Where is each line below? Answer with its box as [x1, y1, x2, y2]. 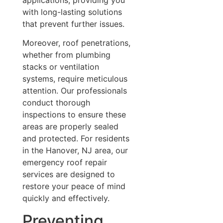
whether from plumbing [22, 50, 111, 60]
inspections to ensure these [22, 110, 126, 120]
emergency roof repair [22, 157, 107, 168]
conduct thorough [22, 98, 90, 108]
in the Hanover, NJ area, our [22, 145, 128, 156]
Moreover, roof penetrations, [22, 38, 130, 48]
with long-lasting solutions [22, 6, 122, 17]
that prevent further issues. [22, 18, 124, 29]
